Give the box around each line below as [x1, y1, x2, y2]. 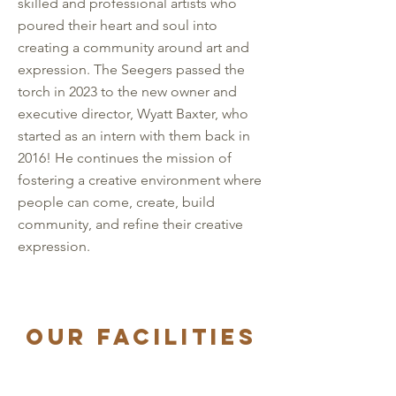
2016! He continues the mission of [18, 149, 232, 166]
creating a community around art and [18, 39, 249, 56]
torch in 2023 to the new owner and [18, 83, 237, 100]
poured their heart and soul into [18, 17, 217, 34]
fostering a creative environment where [18, 171, 262, 188]
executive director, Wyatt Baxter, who [18, 105, 248, 122]
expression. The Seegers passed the [18, 61, 245, 78]
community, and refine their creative [18, 216, 243, 232]
